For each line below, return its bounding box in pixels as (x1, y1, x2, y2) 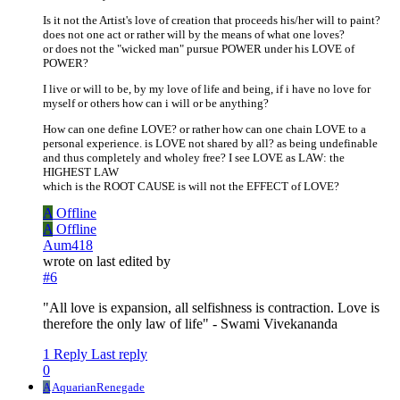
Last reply (91, 346, 147, 362)
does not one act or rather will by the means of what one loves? (43, 28, 345, 42)
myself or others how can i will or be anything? (43, 96, 269, 111)
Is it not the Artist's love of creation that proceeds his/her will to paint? (43, 13, 380, 28)
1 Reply (43, 346, 87, 362)
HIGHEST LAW (43, 165, 119, 179)
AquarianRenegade (52, 380, 145, 395)
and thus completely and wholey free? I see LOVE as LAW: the (43, 151, 345, 165)
